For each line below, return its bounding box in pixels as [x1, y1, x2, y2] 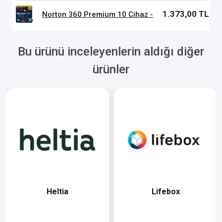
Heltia [47, 187, 68, 196]
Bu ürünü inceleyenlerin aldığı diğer [18, 45, 204, 58]
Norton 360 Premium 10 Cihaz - [42, 9, 154, 19]
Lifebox [151, 187, 180, 196]
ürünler [93, 62, 129, 76]
